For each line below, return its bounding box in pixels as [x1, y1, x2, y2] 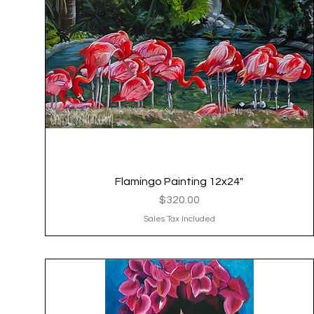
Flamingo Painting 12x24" [115, 176, 244, 188]
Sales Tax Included [143, 214, 215, 224]
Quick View [154, 176, 205, 186]
